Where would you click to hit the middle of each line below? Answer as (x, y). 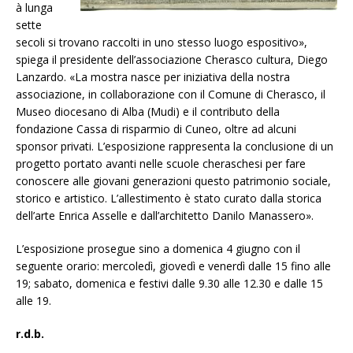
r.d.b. (30, 334)
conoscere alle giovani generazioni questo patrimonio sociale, (173, 181)
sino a (156, 249)
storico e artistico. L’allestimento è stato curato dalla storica (169, 199)
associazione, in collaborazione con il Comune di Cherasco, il (171, 95)
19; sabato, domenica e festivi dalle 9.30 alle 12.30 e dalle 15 (169, 284)
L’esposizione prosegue (77, 249)
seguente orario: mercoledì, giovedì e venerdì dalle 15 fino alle (173, 266)
